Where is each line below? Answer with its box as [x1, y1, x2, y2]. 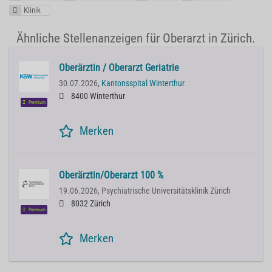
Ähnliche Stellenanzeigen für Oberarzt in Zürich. [16, 31, 256, 46]
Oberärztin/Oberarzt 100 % [59, 169, 163, 182]
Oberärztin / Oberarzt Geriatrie [59, 62, 179, 74]
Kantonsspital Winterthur [101, 78, 185, 89]
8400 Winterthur [69, 91, 125, 102]
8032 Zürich [69, 199, 110, 209]
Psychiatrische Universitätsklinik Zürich [101, 186, 231, 197]
